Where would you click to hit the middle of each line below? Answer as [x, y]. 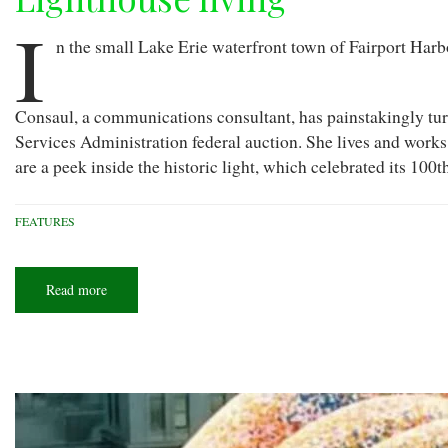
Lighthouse [138, 304]
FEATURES [45, 221]
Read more [76, 290]
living [123, 318]
